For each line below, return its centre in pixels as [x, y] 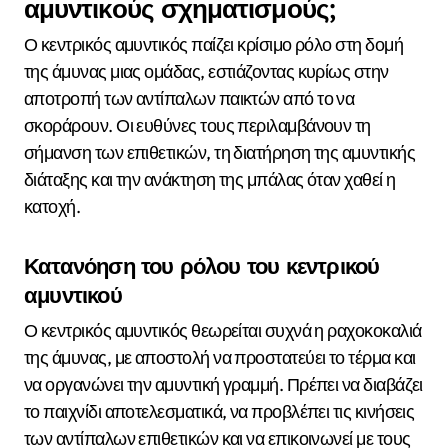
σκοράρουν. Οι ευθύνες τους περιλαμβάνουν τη [197, 126]
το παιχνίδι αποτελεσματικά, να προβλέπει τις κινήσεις [219, 411]
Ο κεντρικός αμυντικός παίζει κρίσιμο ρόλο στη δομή [213, 45]
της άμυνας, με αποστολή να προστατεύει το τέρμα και [220, 357]
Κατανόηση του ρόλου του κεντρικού [202, 266]
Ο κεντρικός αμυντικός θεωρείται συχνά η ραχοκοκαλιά [223, 330]
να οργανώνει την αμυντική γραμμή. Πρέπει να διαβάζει [223, 384]
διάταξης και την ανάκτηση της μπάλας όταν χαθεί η [210, 180]
